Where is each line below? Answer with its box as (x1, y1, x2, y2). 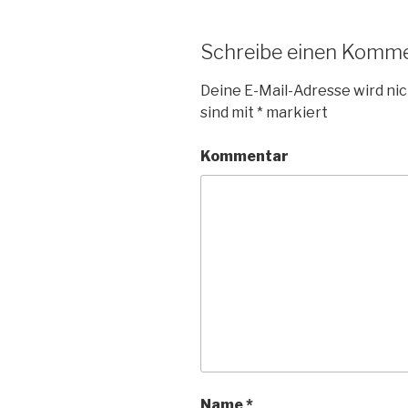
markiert (263, 104, 328, 122)
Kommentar (200, 148, 289, 166)
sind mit (200, 104, 257, 122)
